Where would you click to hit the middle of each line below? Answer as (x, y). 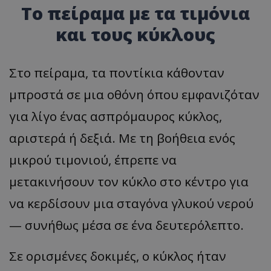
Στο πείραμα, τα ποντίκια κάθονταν (117, 72)
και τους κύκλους (135, 34)
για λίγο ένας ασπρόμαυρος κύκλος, (116, 116)
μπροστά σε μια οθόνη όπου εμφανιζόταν (134, 94)
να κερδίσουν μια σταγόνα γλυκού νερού (131, 203)
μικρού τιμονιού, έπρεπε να (93, 159)
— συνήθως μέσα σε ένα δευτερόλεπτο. (126, 225)
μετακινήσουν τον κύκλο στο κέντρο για (129, 181)
